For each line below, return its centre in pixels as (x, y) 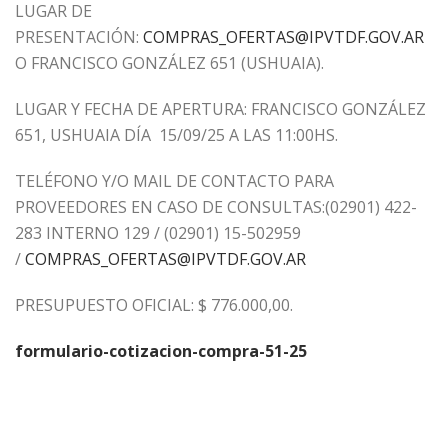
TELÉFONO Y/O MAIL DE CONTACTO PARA (174, 181)
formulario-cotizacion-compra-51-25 (161, 351)
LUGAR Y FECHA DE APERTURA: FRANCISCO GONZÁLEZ (220, 109)
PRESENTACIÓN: (79, 37)
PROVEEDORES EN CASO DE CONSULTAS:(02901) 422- (216, 207)
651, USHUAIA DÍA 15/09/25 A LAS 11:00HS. (176, 135)
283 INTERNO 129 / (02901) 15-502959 (158, 233)
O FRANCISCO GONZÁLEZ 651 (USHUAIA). (169, 63)
